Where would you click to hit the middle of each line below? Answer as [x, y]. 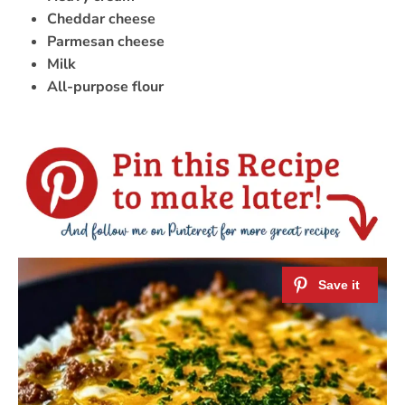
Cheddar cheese [101, 19]
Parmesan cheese [106, 42]
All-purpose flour [105, 87]
